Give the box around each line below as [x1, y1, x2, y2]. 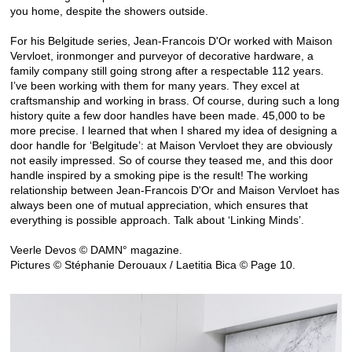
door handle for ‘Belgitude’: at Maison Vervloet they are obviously [10, 138, 332, 152]
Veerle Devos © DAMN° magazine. [10, 243, 182, 256]
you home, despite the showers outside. [10, 4, 208, 17]
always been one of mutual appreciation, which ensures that [10, 198, 308, 211]
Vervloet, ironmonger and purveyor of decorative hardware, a [10, 49, 313, 62]
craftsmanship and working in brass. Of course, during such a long [10, 93, 339, 107]
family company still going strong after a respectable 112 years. [10, 64, 324, 77]
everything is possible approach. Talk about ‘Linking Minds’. [10, 213, 304, 226]
